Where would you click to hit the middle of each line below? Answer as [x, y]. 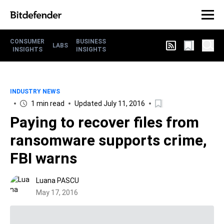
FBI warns [43, 158]
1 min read [48, 103]
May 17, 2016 [57, 192]
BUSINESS [91, 41]
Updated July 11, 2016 [110, 103]
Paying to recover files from [104, 122]
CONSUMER [27, 41]
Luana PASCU [57, 180]
